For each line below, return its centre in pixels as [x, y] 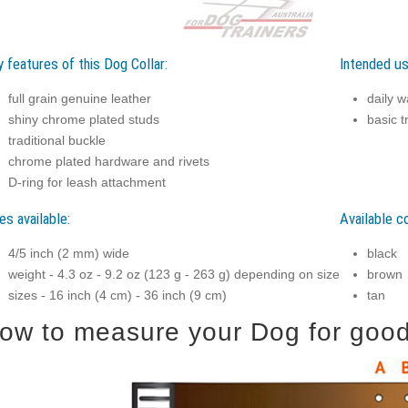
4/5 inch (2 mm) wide [68, 253]
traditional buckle [56, 140]
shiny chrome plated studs [83, 119]
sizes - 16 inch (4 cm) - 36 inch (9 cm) [117, 295]
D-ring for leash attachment [87, 182]
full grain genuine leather [79, 98]
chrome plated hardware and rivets [108, 161]
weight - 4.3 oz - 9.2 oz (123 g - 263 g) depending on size [173, 274]
